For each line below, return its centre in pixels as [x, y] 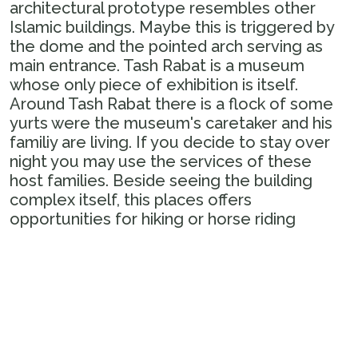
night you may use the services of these [161, 162]
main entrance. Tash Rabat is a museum [157, 66]
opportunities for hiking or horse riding [153, 219]
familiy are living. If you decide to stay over [170, 143]
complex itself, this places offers [131, 200]
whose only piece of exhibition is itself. [154, 85]
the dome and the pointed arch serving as [166, 47]
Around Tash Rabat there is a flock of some [171, 104]
